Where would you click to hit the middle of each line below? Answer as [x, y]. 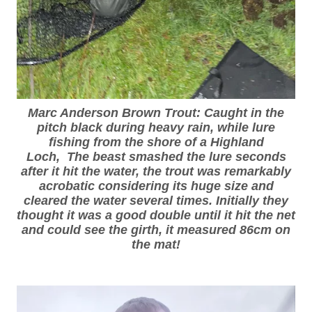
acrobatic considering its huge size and [156, 186]
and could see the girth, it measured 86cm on [156, 230]
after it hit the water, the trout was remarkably [156, 172]
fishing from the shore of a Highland [156, 142]
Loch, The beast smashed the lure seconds [156, 157]
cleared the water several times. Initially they [156, 201]
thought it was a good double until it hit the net [156, 216]
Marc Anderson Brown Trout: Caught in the [156, 113]
